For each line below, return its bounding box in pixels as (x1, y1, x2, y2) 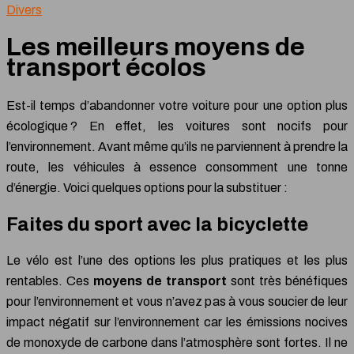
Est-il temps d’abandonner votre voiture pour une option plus (6, 98, 348, 112)
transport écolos (6, 54, 206, 82)
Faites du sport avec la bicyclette (6, 213, 308, 235)
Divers (6, 3, 42, 17)
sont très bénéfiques (227, 273, 348, 288)
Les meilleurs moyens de (6, 33, 305, 62)
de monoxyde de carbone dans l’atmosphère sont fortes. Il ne (6, 335, 348, 349)
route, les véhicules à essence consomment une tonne (6, 160, 348, 174)
